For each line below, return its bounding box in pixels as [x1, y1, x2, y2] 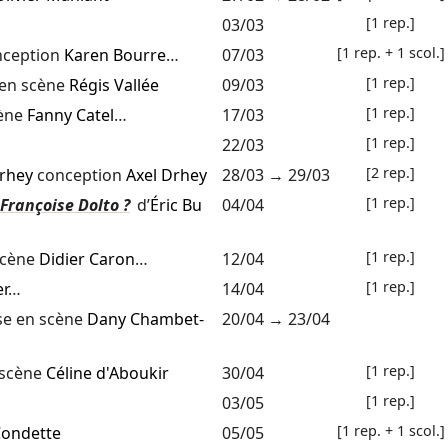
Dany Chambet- [86, 308, 204, 331]
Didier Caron [38, 248, 135, 271]
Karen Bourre [63, 44, 166, 67]
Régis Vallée [68, 74, 159, 97]
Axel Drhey [125, 164, 207, 187]
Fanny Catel [26, 104, 114, 127]
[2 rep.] [366, 163, 415, 183]
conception [32, 164, 126, 187]
